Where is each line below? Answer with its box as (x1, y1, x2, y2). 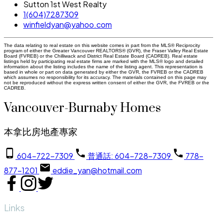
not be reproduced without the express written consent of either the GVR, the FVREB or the (4, 79, 209, 85)
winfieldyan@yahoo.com (23, 19, 112, 30)
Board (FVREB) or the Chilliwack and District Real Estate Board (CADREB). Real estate (4, 53, 198, 59)
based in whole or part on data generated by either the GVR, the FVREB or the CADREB (4, 69, 203, 75)
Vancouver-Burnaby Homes (4, 100, 161, 116)
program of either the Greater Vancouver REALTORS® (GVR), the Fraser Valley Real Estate (4, 47, 208, 53)
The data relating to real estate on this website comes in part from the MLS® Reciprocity (4, 42, 200, 48)
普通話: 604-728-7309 (88, 151, 171, 161)
